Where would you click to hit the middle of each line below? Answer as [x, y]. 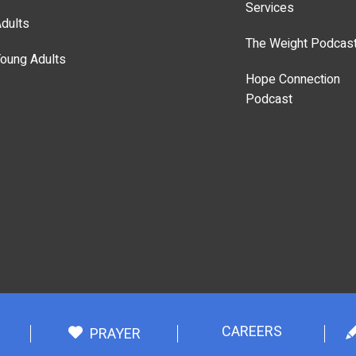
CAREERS [252, 332]
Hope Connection [292, 80]
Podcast [269, 100]
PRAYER [116, 335]
